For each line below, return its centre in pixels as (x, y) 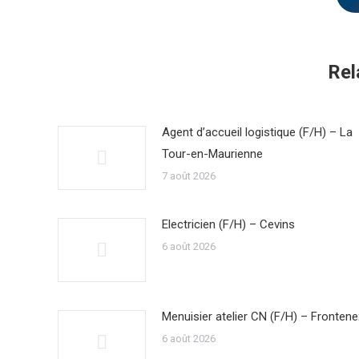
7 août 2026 (189, 176)
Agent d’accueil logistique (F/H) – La (257, 132)
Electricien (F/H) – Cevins (228, 224)
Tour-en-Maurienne (212, 154)
